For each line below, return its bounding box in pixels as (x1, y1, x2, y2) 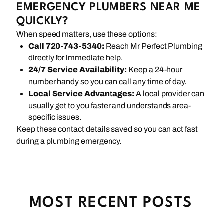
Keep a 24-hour (127, 65, 183, 74)
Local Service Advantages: (28, 89, 135, 98)
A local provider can (134, 89, 205, 98)
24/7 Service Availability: (28, 65, 127, 74)
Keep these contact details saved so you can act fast (16, 125, 198, 134)
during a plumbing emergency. (16, 137, 122, 146)
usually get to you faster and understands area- (28, 101, 191, 110)
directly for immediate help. (28, 54, 123, 62)
